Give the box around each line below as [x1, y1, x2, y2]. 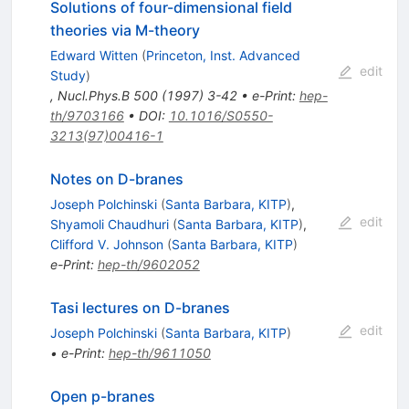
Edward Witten [49, 47, 138, 64]
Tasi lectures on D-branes [49, 299, 230, 318]
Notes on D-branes [49, 170, 184, 189]
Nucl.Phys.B [57, 88, 130, 104]
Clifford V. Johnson [49, 236, 163, 253]
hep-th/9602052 [97, 257, 200, 273]
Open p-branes [49, 387, 155, 406]
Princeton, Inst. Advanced [145, 47, 300, 64]
